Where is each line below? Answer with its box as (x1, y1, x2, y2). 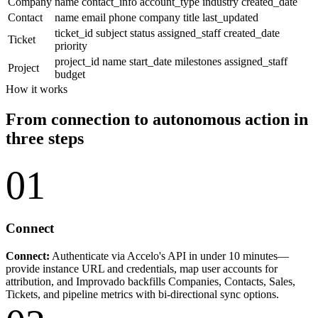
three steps (6, 128, 84, 148)
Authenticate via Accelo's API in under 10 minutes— (50, 249, 289, 262)
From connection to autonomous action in (6, 109, 308, 128)
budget (55, 67, 85, 80)
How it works (6, 82, 67, 95)
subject (96, 26, 130, 39)
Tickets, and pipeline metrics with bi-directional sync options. (6, 287, 279, 300)
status (130, 26, 158, 39)
